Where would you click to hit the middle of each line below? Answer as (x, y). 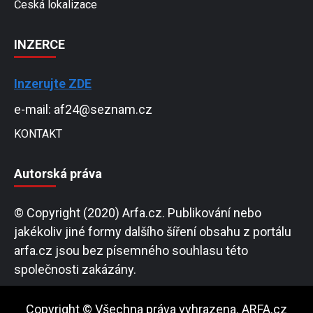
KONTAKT (38, 134)
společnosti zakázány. (75, 270)
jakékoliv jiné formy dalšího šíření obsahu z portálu (153, 232)
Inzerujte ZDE (53, 84)
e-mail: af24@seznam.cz (83, 110)
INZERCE (39, 45)
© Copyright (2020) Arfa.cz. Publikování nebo (138, 213)
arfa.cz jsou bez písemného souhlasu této (131, 251)
